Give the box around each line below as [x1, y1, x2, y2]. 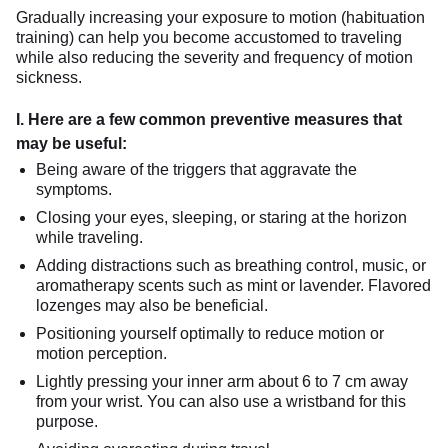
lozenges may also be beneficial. [36, 296, 268, 314]
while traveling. [36, 228, 143, 246]
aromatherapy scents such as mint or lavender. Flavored [36, 276, 431, 294]
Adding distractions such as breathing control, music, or [36, 256, 426, 274]
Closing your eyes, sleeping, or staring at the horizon [36, 208, 407, 226]
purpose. [36, 412, 98, 430]
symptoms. [36, 180, 112, 198]
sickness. [16, 68, 86, 86]
